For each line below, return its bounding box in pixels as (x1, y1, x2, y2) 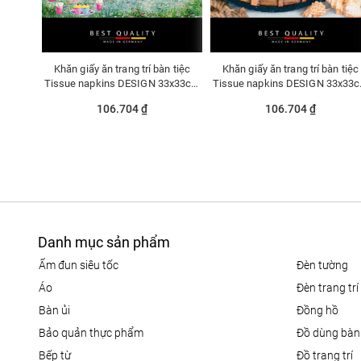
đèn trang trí (304, 281, 359, 295)
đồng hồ (304, 304, 339, 317)
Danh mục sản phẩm (38, 234, 170, 251)
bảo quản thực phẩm (46, 326, 143, 340)
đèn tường (304, 259, 349, 272)
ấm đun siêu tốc (46, 259, 118, 272)
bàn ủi (46, 304, 70, 317)
